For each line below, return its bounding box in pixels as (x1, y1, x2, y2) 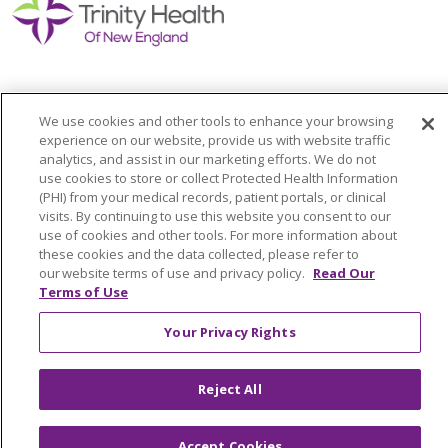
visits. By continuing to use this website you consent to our (39, 207, 391, 225)
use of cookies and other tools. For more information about (39, 226, 397, 244)
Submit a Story (12, 195, 122, 218)
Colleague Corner (12, 115, 144, 138)
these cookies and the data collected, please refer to (39, 245, 359, 263)
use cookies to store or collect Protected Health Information (39, 169, 398, 187)
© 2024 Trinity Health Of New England (12, 357, 299, 380)
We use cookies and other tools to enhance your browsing (39, 112, 393, 130)
